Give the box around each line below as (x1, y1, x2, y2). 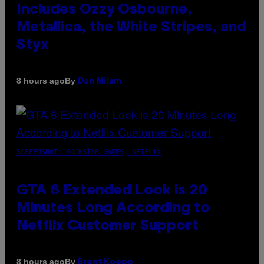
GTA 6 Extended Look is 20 (16, 184, 207, 197)
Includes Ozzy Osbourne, (16, 3, 192, 16)
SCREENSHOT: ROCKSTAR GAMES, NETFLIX (16, 147, 161, 156)
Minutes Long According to (16, 202, 210, 215)
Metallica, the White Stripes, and (16, 21, 246, 34)
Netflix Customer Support (16, 219, 199, 233)
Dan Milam (78, 77, 121, 85)
